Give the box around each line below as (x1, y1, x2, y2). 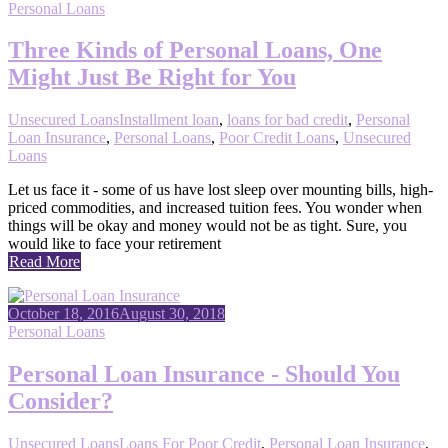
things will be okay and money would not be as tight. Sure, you (8, 217, 407, 235)
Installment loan (119, 111, 219, 129)
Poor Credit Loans (219, 129, 335, 147)
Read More (9, 253, 80, 271)
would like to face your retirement (8, 235, 221, 253)
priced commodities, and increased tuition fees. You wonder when (8, 199, 422, 217)
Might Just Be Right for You (8, 64, 296, 91)
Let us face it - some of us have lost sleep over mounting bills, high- (8, 181, 433, 199)
